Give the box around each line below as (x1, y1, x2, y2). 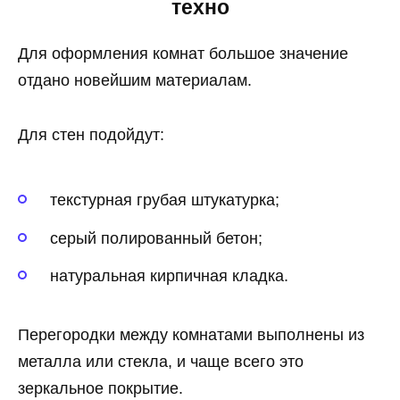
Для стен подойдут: (18, 125, 164, 144)
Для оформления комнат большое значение (18, 45, 348, 63)
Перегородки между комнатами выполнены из (18, 326, 364, 345)
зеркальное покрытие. (18, 379, 183, 398)
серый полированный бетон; (50, 229, 262, 247)
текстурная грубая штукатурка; (50, 191, 279, 210)
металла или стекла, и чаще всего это (18, 353, 304, 371)
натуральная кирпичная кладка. (50, 267, 288, 286)
